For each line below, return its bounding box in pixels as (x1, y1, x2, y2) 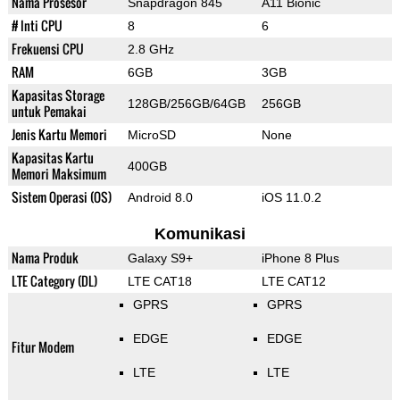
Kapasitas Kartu (11, 148, 94, 168)
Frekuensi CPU (11, 39, 84, 59)
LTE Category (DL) (11, 271, 97, 291)
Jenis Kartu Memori (11, 125, 107, 145)
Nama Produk (11, 248, 79, 268)
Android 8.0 (127, 190, 193, 205)
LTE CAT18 (127, 274, 192, 289)
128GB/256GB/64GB (127, 96, 246, 112)
